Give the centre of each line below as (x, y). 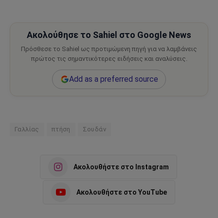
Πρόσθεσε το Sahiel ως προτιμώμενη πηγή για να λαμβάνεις (109, 49)
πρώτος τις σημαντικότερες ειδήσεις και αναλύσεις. (109, 59)
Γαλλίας (27, 129)
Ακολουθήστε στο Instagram (121, 167)
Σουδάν (94, 129)
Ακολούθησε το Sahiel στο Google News (109, 35)
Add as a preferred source (113, 79)
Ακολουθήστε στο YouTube (122, 192)
